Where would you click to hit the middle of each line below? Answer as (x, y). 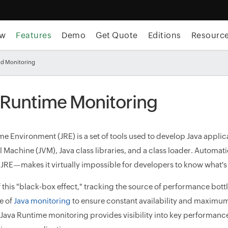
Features (34, 35)
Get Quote (117, 35)
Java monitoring (42, 201)
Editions (164, 35)
